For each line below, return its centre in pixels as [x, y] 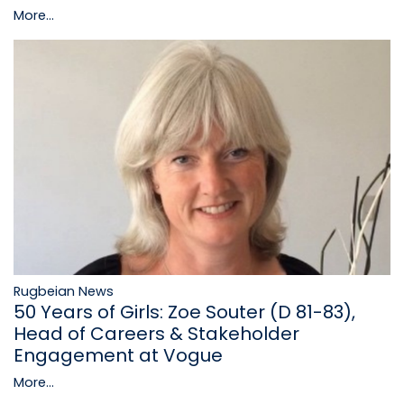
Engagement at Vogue [118, 356]
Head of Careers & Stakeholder [156, 334]
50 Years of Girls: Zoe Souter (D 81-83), [184, 312]
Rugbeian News [64, 292]
